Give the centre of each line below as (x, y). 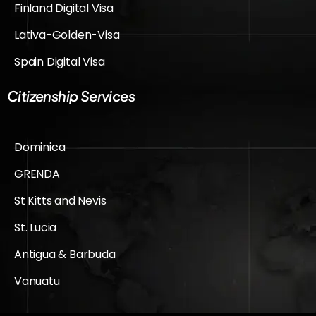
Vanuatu (37, 281)
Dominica (40, 147)
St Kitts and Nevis (60, 200)
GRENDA (37, 174)
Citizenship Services (71, 95)
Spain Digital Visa (60, 61)
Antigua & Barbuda (65, 254)
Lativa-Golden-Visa (67, 35)
